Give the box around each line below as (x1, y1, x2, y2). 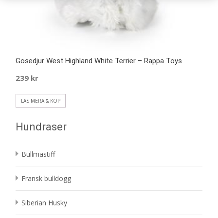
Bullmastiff (21, 149, 55, 159)
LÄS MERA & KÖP (21, 97, 60, 104)
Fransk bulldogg (21, 173, 71, 183)
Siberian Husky (21, 198, 67, 207)
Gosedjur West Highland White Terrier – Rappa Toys (16, 56, 182, 65)
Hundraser (16, 120, 67, 133)
